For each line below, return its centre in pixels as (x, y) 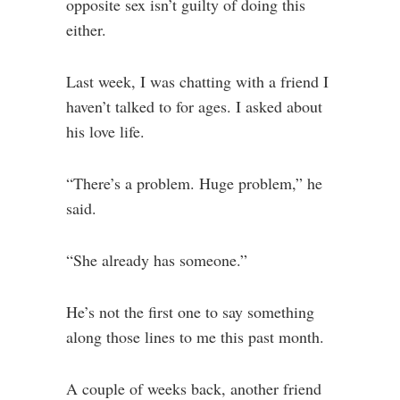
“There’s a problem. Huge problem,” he (194, 183)
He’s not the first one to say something (190, 312)
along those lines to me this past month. (195, 337)
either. (86, 29)
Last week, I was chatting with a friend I (197, 81)
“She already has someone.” (157, 260)
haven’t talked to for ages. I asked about (194, 106)
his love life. (105, 131)
